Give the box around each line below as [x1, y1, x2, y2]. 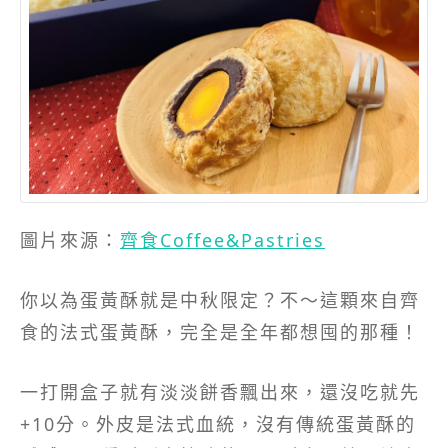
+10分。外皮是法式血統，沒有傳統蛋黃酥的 [20, 412, 416, 437]
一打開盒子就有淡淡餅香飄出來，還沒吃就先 [20, 380, 420, 405]
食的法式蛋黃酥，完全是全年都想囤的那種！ [20, 320, 420, 345]
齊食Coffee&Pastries [120, 228, 325, 253]
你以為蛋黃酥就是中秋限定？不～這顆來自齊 [20, 288, 420, 313]
